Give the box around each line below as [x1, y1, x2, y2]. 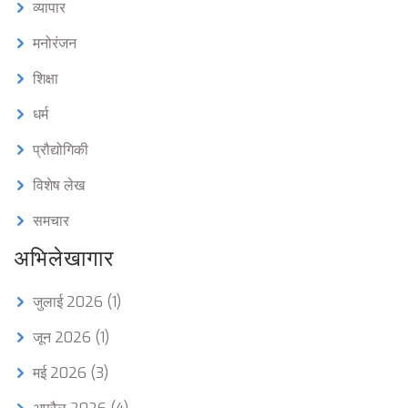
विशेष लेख [33, 176, 85, 196]
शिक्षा [33, 69, 58, 89]
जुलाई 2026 [33, 292, 107, 312]
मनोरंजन [33, 34, 76, 54]
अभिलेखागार [14, 244, 114, 274]
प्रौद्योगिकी [33, 140, 88, 160]
